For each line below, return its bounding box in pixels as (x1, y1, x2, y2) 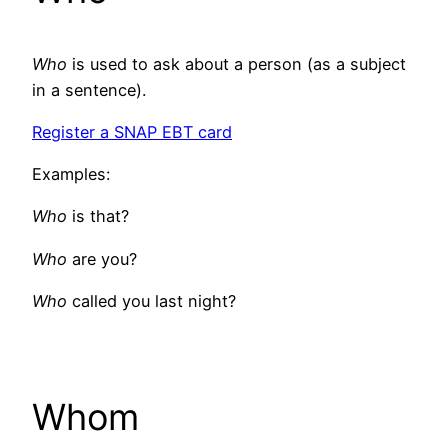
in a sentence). (32, 79, 146, 100)
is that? (72, 206, 129, 227)
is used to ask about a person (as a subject (72, 53, 406, 74)
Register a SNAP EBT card (32, 121, 232, 142)
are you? (72, 248, 137, 269)
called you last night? (72, 290, 236, 311)
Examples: (32, 164, 110, 185)
